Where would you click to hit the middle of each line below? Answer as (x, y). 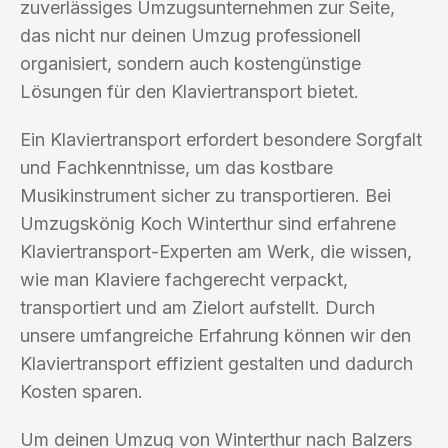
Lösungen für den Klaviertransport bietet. (189, 91)
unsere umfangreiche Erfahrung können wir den (215, 335)
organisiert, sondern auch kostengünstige (190, 63)
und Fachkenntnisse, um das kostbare (176, 167)
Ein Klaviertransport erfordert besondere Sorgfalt (221, 139)
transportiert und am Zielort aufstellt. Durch (197, 307)
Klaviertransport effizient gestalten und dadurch (216, 363)
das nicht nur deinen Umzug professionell (190, 35)
